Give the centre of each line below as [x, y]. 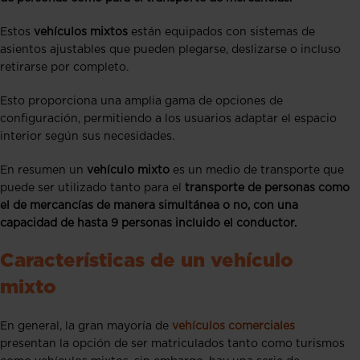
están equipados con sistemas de [223, 33]
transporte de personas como [267, 188]
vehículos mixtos [82, 33]
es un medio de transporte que [257, 171]
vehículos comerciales [233, 327]
